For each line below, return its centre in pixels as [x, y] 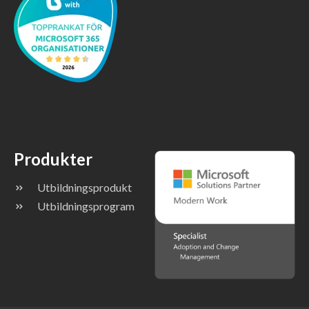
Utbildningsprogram [86, 206]
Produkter [53, 159]
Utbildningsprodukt [84, 187]
